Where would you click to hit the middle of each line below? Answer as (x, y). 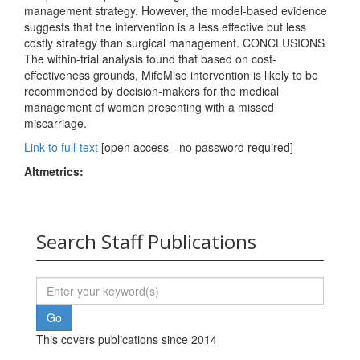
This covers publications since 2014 (127, 340)
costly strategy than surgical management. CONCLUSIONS (174, 43)
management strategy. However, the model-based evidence (176, 11)
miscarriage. (55, 123)
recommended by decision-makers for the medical (151, 91)
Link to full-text (61, 147)
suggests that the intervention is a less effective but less (165, 27)
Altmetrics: (54, 172)
